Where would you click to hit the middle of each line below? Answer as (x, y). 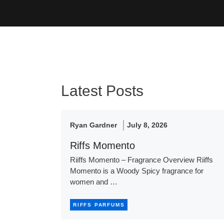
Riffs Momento (102, 146)
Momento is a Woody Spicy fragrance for (137, 171)
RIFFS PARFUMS (99, 204)
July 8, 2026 (147, 125)
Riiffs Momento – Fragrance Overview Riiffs (141, 160)
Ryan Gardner (93, 125)
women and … (94, 182)
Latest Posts (102, 91)
